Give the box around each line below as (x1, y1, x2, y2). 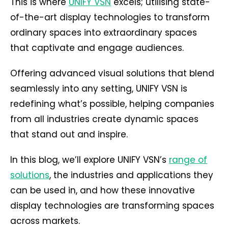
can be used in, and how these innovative (10, 184, 195, 196)
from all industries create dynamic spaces (10, 113, 198, 125)
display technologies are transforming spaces (10, 199, 214, 212)
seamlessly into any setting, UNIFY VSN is (10, 82, 187, 95)
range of (169, 154, 207, 166)
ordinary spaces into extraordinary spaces (10, 26, 197, 39)
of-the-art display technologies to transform (10, 11, 210, 23)
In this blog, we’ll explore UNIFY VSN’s (10, 154, 169, 166)
